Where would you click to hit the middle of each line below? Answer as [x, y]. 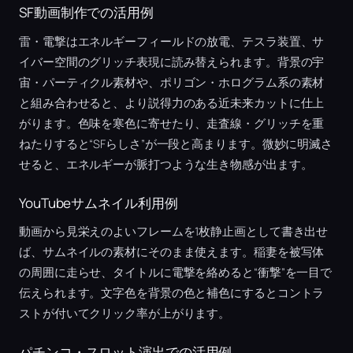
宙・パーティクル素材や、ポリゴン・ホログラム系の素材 [172, 82]
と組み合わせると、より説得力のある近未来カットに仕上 [172, 102]
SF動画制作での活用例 [86, 13]
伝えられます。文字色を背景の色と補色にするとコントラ [172, 293]
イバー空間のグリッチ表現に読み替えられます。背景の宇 [172, 61]
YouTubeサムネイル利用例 [98, 203]
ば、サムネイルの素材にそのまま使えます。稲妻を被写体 [172, 252]
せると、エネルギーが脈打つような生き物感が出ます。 [166, 164]
